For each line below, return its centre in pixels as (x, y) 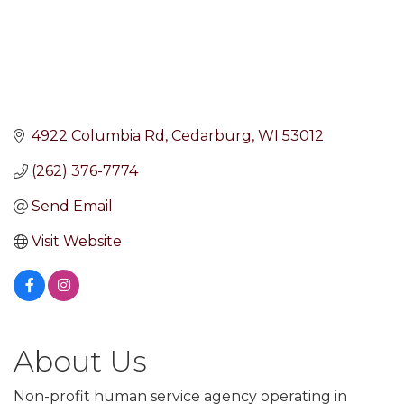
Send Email (72, 207)
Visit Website (77, 242)
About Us (80, 362)
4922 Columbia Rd (98, 136)
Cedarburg (211, 136)
